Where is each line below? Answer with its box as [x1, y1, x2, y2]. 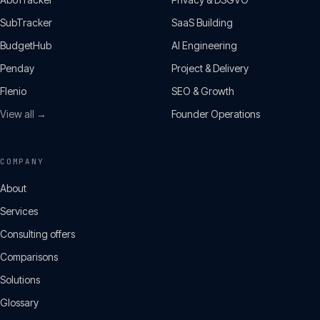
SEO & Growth [171, 85, 234, 97]
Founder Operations [171, 108, 260, 120]
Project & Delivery [171, 62, 249, 74]
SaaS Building [171, 16, 233, 29]
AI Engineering [171, 39, 237, 51]
